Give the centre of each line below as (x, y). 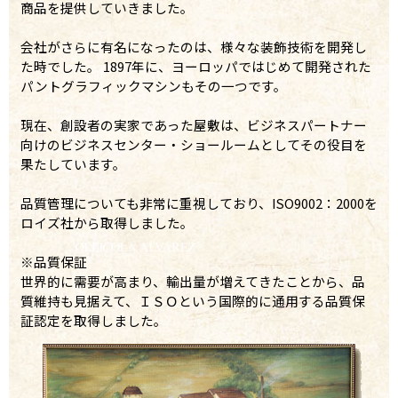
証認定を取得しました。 (93, 321)
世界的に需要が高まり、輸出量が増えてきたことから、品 (192, 282)
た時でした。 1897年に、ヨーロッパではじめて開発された (195, 67)
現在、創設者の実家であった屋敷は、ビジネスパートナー (193, 125)
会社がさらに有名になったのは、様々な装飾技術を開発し (193, 47)
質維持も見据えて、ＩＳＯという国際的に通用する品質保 (192, 301)
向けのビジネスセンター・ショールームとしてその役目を (193, 145)
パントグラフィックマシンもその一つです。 (153, 86)
